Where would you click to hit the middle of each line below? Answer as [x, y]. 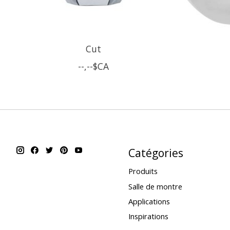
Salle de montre [155, 186]
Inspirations [148, 216]
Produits [143, 171]
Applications [149, 201]
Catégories [156, 153]
